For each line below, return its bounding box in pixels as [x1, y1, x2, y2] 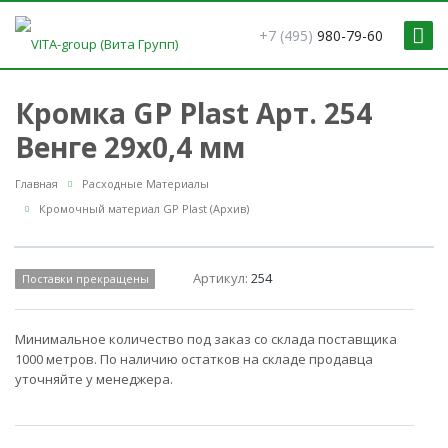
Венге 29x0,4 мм [15, 128, 245, 166]
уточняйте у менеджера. [15, 370, 173, 389]
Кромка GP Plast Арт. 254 [15, 94, 372, 132]
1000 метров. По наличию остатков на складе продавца [15, 350, 373, 369]
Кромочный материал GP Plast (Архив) [39, 201, 249, 217]
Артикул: [193, 269, 252, 288]
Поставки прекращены [21, 271, 149, 287]
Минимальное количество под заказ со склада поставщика [15, 330, 397, 349]
